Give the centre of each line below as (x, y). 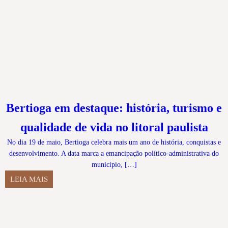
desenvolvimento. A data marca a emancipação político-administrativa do (114, 154)
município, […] (114, 165)
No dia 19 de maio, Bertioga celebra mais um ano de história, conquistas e (114, 142)
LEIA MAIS (29, 179)
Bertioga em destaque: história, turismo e (114, 108)
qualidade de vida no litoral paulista (114, 127)
